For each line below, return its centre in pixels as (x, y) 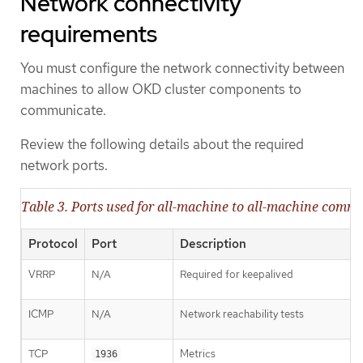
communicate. (63, 111)
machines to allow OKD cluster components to (161, 90)
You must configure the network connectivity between (182, 68)
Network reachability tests (242, 314)
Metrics (198, 354)
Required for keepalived (237, 275)
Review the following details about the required (162, 144)
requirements (89, 34)
